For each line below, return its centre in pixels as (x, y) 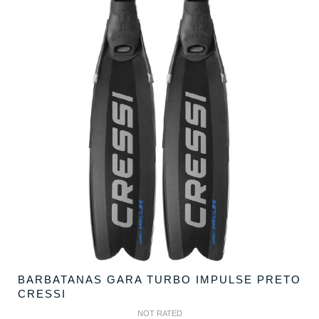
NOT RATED (159, 313)
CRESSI (42, 294)
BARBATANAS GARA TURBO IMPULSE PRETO (159, 279)
